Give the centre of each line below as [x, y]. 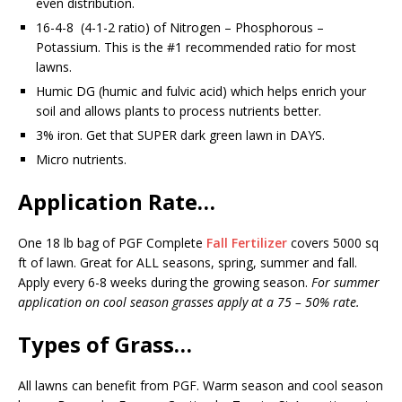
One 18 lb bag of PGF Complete [112, 243]
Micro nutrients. [81, 160]
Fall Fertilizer [247, 243]
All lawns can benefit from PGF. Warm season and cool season [201, 386]
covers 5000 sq [333, 243]
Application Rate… [117, 202]
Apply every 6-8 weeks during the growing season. [165, 283]
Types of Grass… [105, 345]
